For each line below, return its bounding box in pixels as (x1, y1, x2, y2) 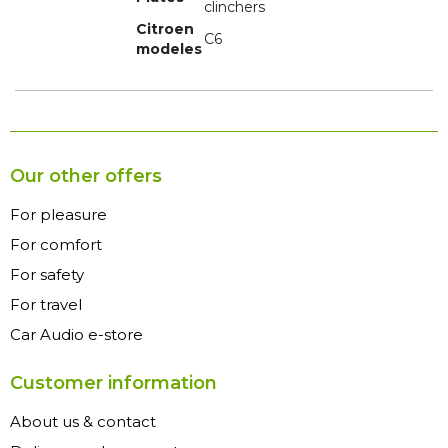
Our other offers (10, 165, 162, 188)
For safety (10, 265, 84, 285)
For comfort (10, 235, 102, 255)
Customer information (10, 372, 217, 395)
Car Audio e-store (10, 325, 143, 345)
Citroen (136, 20, 194, 39)
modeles (136, 40, 202, 59)
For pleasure (10, 205, 107, 225)
